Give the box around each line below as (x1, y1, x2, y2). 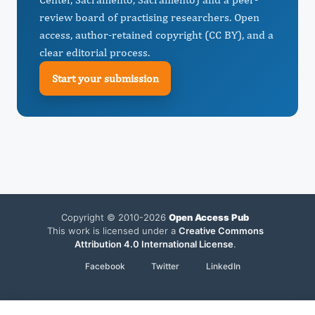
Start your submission (51, 71, 159, 85)
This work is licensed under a (46, 225, 179, 236)
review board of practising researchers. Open (39, 11, 259, 24)
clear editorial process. (39, 46, 150, 59)
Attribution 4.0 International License (74, 238, 233, 250)
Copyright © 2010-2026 (61, 212, 169, 223)
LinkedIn (205, 261, 240, 271)
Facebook (84, 261, 125, 271)
